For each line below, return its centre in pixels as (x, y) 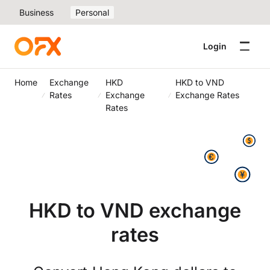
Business (36, 12)
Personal (92, 12)
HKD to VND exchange (135, 210)
